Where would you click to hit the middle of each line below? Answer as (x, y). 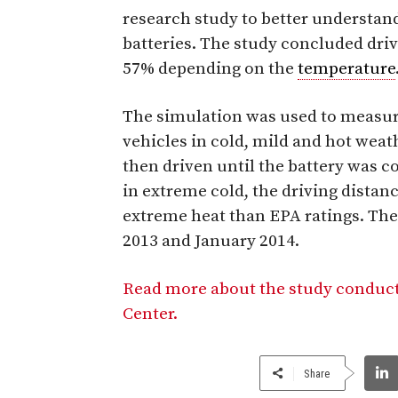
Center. (152, 314)
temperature (346, 68)
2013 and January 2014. (211, 241)
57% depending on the (210, 68)
